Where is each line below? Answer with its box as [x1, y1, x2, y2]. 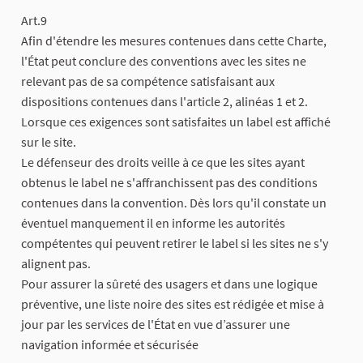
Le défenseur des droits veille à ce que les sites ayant [21, 153, 305, 170]
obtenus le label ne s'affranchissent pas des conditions [21, 173, 318, 190]
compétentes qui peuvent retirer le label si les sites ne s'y [21, 234, 328, 251]
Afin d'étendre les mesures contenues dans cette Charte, [21, 32, 327, 49]
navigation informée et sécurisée [21, 335, 199, 352]
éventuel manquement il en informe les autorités [21, 214, 285, 231]
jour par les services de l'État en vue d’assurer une [21, 315, 290, 332]
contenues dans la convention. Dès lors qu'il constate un [21, 194, 327, 211]
